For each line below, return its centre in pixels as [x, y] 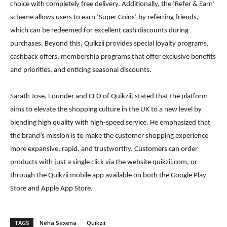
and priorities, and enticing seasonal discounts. [81, 70]
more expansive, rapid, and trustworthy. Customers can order [104, 149]
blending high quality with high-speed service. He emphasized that [110, 123]
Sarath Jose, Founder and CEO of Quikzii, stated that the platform [109, 97]
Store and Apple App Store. [51, 189]
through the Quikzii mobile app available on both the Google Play [108, 176]
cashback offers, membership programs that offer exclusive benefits [113, 57]
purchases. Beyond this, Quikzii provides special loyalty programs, [109, 44]
